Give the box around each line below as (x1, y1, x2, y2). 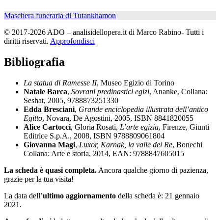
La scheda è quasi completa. (4, 165, 97, 174)
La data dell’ (4, 191, 43, 200)
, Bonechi (172, 140, 202, 149)
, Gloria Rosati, (71, 122, 120, 131)
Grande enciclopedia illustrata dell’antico (79, 105, 208, 113)
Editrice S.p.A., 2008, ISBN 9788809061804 (24, 131, 165, 140)
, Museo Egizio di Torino (97, 78, 174, 87)
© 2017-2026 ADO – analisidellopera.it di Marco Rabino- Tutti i (4, 27, 204, 36)
